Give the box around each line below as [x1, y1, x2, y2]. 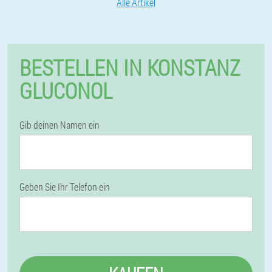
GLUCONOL [19, 76, 112, 105]
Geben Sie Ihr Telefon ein [19, 180, 110, 193]
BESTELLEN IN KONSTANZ [19, 53, 240, 82]
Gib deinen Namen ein [19, 118, 100, 131]
